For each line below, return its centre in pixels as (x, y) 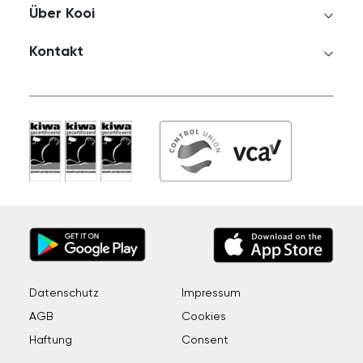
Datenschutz (64, 294)
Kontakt (56, 52)
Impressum (211, 294)
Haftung (50, 341)
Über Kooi (62, 14)
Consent (205, 341)
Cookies (204, 317)
